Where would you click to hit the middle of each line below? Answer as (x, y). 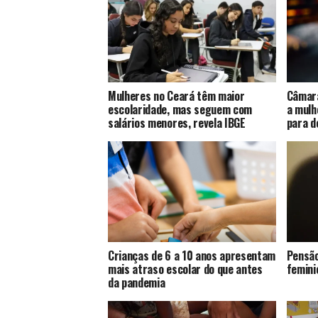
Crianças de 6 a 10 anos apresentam (192, 255)
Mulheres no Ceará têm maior (176, 95)
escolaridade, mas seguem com (180, 109)
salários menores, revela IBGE (177, 122)
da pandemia (137, 282)
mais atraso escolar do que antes (185, 269)
